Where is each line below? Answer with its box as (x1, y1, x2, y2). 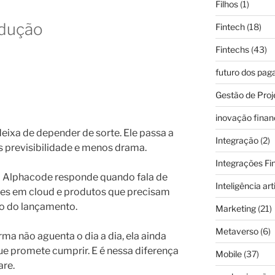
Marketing (215, 203, 256, 214)
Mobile (215, 249, 242, 260)
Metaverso (215, 226, 258, 237)
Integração (215, 135, 258, 146)
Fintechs (215, 44, 249, 55)
